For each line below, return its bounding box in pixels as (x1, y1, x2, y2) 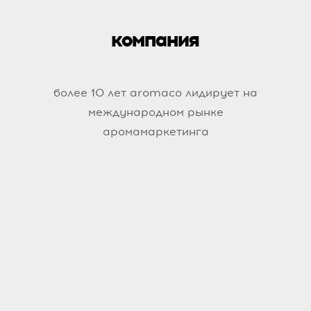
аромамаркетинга (102, 124, 209, 140)
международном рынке (87, 105, 224, 120)
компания (110, 24, 198, 56)
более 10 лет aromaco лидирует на (53, 85, 258, 101)
